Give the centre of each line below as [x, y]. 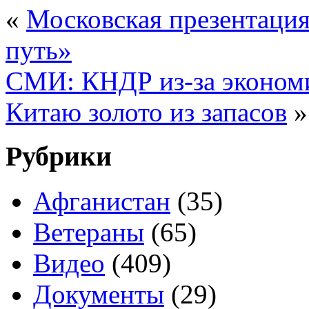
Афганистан [102, 201]
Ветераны [89, 232]
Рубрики [59, 157]
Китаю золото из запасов [146, 112]
